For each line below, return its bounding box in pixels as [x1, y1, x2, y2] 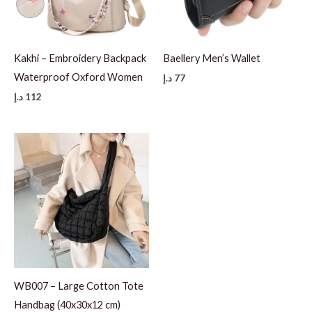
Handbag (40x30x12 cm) [14, 298, 120, 311]
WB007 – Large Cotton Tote [14, 279, 143, 292]
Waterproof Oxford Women [14, 70, 143, 83]
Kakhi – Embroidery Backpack [14, 52, 146, 64]
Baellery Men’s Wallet [163, 52, 260, 64]
